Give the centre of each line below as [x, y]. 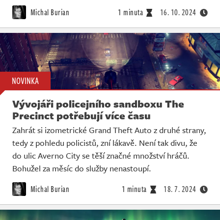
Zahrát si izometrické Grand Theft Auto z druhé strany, [109, 130]
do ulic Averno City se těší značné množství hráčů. [101, 155]
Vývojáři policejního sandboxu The [98, 103]
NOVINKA [25, 80]
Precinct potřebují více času [82, 115]
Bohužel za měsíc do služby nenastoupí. [82, 168]
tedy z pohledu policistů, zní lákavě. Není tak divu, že [105, 142]
